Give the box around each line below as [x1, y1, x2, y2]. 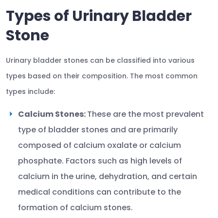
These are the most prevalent [87, 109, 204, 120]
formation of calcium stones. [18, 202, 133, 213]
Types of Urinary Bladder [6, 6, 192, 26]
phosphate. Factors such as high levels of [18, 155, 182, 166]
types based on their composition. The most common [6, 71, 198, 81]
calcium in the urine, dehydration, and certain [18, 171, 197, 182]
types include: [6, 87, 55, 96]
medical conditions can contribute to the [18, 186, 181, 198]
